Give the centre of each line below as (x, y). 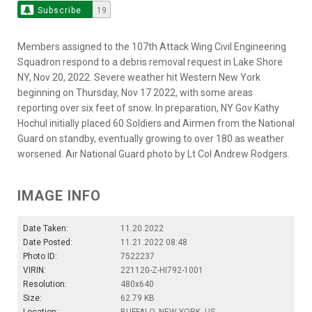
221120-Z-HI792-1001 (162, 270)
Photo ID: (40, 256)
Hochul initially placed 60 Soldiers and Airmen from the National (156, 123)
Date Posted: (48, 242)
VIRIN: (34, 270)
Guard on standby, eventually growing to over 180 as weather (151, 139)
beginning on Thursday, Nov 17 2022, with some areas (135, 93)
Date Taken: (46, 228)
